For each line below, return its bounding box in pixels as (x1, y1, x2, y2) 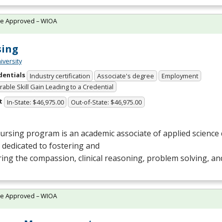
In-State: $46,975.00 (6, 97, 64, 107)
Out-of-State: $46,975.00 (71, 97, 142, 107)
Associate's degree (97, 71, 155, 80)
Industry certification (29, 71, 90, 80)
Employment (161, 71, 198, 80)
